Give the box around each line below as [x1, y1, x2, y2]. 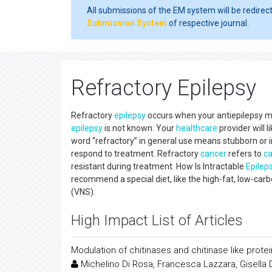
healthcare [176, 123, 217, 133]
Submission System [87, 18, 167, 28]
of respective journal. [167, 18, 249, 28]
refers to [226, 149, 263, 158]
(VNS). [71, 187, 95, 197]
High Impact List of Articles [71, 212, 243, 229]
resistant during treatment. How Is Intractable [71, 161, 246, 171]
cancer [200, 149, 226, 158]
